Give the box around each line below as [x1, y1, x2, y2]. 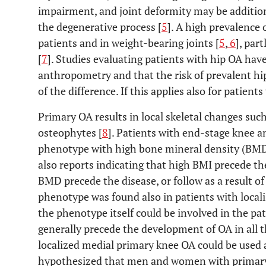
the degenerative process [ [38, 20, 161, 34]
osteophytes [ [38, 125, 102, 140]
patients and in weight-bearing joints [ [38, 36, 219, 50]
